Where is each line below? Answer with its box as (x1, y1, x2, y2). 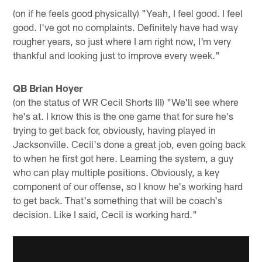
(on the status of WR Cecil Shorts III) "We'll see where (13, 96, 239, 108)
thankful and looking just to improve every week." (13, 49, 220, 61)
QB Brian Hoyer (13, 82, 83, 94)
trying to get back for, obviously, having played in (13, 124, 216, 136)
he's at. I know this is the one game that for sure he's (13, 110, 234, 122)
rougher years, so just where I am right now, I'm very (13, 35, 232, 47)
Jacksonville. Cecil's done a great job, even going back (13, 138, 246, 150)
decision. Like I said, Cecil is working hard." (13, 208, 198, 220)
